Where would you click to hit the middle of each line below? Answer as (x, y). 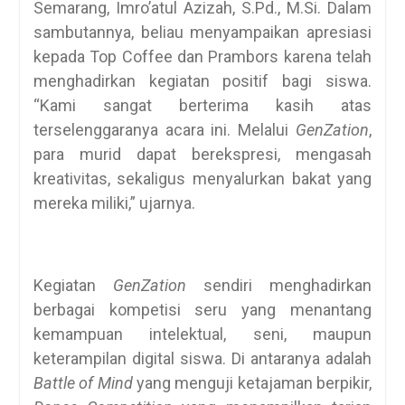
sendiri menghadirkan (279, 285)
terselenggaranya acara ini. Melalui (165, 129)
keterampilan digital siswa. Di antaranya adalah (202, 358)
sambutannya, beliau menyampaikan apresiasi (202, 32)
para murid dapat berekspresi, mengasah (202, 154)
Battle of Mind (83, 382)
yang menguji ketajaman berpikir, (252, 382)
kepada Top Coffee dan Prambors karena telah (202, 56)
